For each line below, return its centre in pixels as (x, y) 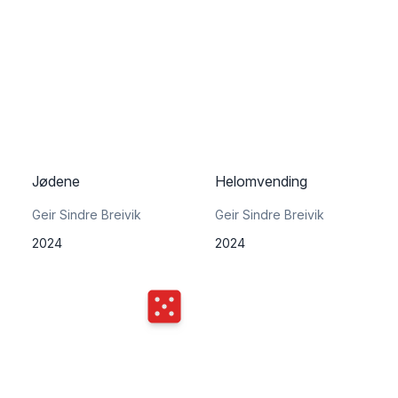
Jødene (56, 181)
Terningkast (187, 301)
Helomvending (261, 181)
